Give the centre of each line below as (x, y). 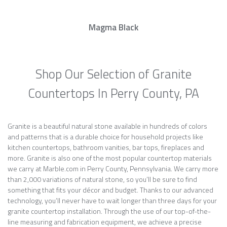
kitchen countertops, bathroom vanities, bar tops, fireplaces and (106, 147)
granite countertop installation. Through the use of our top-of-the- (109, 211)
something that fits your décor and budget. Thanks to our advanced (110, 190)
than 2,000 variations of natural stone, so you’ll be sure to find (102, 179)
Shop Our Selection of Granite (113, 74)
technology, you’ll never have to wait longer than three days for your (112, 200)
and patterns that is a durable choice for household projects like (105, 137)
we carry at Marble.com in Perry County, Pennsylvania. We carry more (113, 168)
